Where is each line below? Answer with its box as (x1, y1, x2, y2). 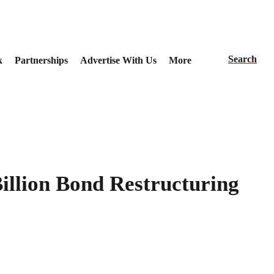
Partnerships (14, 54, 68, 65)
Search (228, 53, 257, 64)
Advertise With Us (80, 54, 157, 65)
